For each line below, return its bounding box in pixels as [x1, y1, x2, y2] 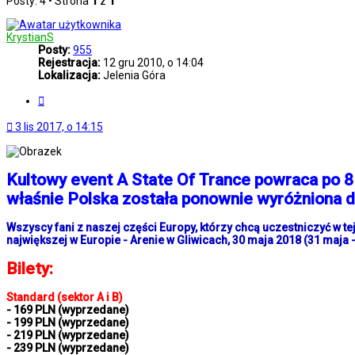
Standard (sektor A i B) [6, 291, 123, 304]
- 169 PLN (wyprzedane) [6, 303, 129, 317]
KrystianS [6, 31, 54, 44]
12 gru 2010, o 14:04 [101, 56, 204, 70]
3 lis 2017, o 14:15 [15, 120, 103, 134]
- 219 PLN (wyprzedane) [6, 329, 129, 342]
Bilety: [6, 259, 53, 279]
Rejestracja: [38, 56, 101, 70]
